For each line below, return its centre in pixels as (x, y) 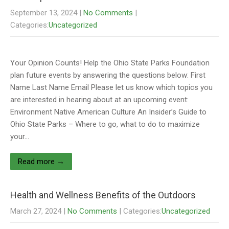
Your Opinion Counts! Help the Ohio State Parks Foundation (110, 63)
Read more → (41, 162)
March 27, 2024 (36, 211)
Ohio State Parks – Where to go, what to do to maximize (105, 124)
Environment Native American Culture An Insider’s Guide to (108, 112)
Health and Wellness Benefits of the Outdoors (103, 195)
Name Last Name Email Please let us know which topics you (111, 87)
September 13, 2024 (44, 13)
